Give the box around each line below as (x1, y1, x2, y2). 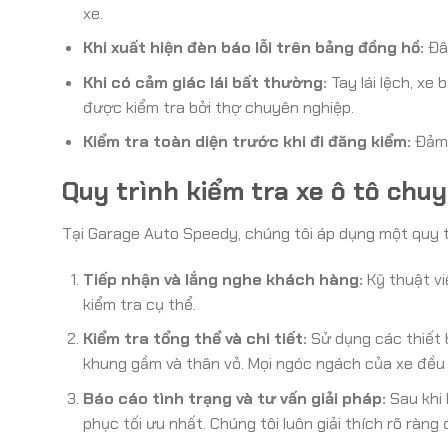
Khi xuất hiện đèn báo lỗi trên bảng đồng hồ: (82, 37, 424, 59)
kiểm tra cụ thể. (82, 293, 196, 315)
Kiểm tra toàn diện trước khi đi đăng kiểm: (82, 131, 411, 153)
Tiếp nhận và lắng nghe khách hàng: (82, 268, 363, 290)
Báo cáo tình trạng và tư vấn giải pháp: (82, 387, 386, 409)
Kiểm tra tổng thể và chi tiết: (82, 328, 307, 350)
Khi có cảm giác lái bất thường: (82, 71, 327, 93)
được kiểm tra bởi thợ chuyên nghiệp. (82, 96, 354, 118)
